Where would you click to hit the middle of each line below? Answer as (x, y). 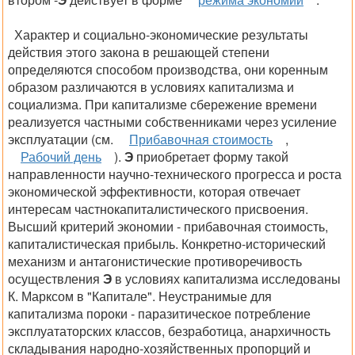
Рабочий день (61, 157)
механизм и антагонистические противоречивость (155, 261)
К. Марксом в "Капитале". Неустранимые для (140, 296)
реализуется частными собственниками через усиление (172, 122)
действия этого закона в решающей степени (139, 52)
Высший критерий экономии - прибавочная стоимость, (168, 226)
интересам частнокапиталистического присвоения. (158, 209)
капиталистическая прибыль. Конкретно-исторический (167, 244)
